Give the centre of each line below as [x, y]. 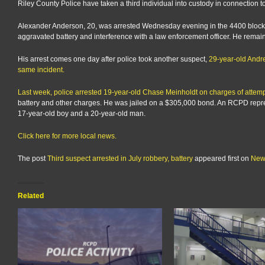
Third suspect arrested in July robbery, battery [120, 159]
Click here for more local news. [67, 136]
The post [33, 159]
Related [31, 196]
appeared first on [222, 159]
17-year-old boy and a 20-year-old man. [82, 114]
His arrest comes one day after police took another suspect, [113, 59]
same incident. [41, 70]
